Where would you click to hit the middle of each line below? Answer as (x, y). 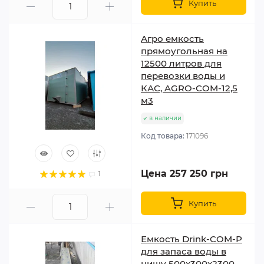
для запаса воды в (184, 251)
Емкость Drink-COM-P (192, 239)
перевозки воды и (183, 76)
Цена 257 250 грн (184, 174)
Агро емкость (172, 39)
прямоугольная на (184, 51)
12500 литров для (181, 63)
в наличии (165, 118)
